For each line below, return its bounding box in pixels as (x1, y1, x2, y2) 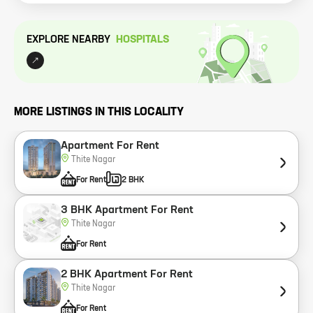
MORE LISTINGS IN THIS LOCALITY (14, 107, 184, 118)
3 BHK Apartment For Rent (61, 205, 194, 216)
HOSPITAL (116, 34, 163, 45)
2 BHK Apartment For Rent (61, 269, 193, 280)
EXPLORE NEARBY (27, 34, 110, 45)
